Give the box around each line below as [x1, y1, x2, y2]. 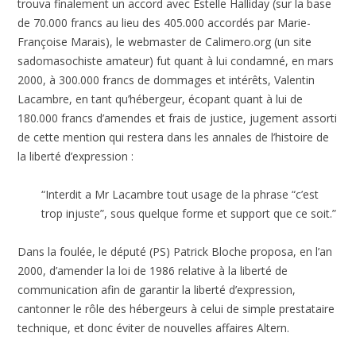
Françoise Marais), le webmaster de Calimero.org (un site [17, 34, 312, 50]
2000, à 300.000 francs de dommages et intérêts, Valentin [17, 72, 315, 88]
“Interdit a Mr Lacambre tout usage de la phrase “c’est [41, 187, 319, 203]
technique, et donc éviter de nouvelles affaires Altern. [17, 320, 290, 336]
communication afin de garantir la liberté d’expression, [17, 282, 296, 298]
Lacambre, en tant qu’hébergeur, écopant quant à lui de [17, 91, 304, 107]
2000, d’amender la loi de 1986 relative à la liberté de [17, 263, 288, 279]
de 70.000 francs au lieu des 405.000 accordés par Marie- [17, 15, 311, 31]
